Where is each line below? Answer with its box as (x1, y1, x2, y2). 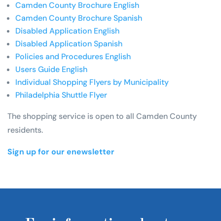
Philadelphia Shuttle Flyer (15, 89, 107, 100)
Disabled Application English (15, 25, 119, 36)
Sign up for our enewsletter (7, 146, 116, 157)
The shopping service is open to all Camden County (7, 110, 197, 121)
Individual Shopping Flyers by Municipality (15, 76, 169, 87)
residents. (7, 124, 43, 135)
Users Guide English (15, 64, 87, 74)
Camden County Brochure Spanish (15, 12, 142, 23)
